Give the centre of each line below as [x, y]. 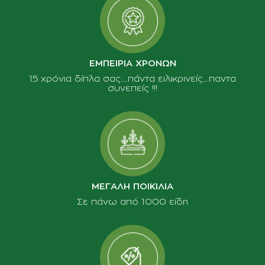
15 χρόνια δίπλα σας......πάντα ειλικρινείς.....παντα [132, 79]
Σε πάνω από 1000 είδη [132, 202]
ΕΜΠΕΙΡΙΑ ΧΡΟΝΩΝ [132, 64]
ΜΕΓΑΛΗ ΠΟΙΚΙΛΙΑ [132, 187]
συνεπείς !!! [132, 89]
